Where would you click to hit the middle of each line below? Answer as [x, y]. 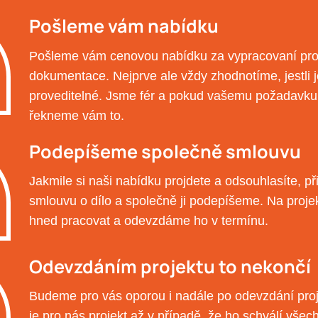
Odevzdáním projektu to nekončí [170, 266]
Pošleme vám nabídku [124, 26]
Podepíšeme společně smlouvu [165, 151]
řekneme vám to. [76, 115]
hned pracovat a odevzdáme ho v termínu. [148, 221]
